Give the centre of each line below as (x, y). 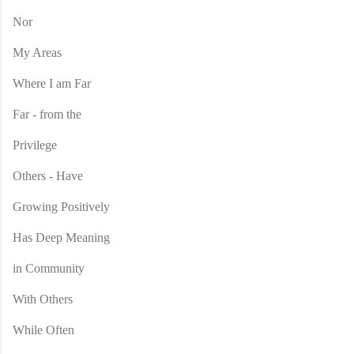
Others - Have (48, 175)
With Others (43, 299)
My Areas (37, 52)
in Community (49, 268)
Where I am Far (52, 83)
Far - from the (47, 114)
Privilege (35, 145)
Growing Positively (61, 206)
